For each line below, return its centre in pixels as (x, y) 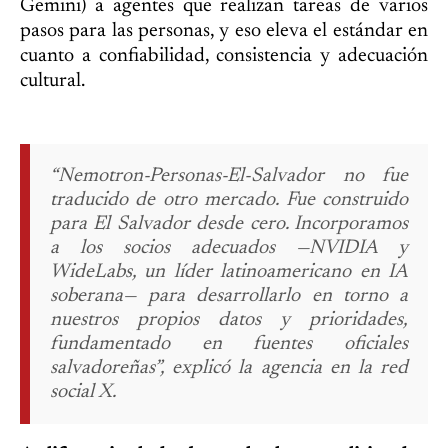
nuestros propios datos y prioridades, (229, 320)
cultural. (52, 81)
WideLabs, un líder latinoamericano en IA (229, 272)
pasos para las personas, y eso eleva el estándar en (224, 31)
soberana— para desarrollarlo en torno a (229, 296)
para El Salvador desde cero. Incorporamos (229, 224)
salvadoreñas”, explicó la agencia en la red (229, 368)
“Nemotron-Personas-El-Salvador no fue (229, 176)
